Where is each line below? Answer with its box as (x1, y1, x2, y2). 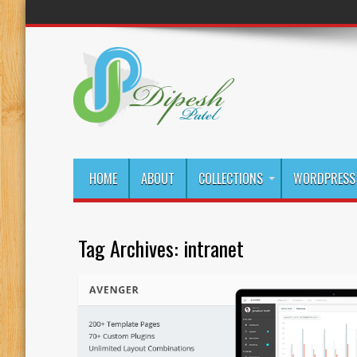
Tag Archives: (77, 232, 183, 264)
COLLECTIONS (198, 168, 263, 188)
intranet (182, 232, 244, 264)
